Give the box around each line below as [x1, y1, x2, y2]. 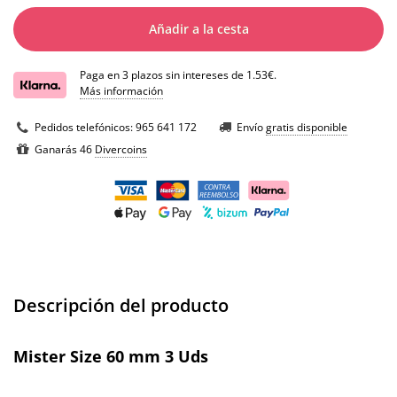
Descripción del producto [13, 293, 229, 318]
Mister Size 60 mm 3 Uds [13, 346, 208, 368]
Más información [80, 83, 163, 99]
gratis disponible [266, 120, 347, 136]
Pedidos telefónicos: [35, 120, 136, 136]
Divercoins [95, 142, 147, 158]
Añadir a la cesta [148, 20, 249, 38]
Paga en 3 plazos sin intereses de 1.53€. [80, 67, 276, 83]
